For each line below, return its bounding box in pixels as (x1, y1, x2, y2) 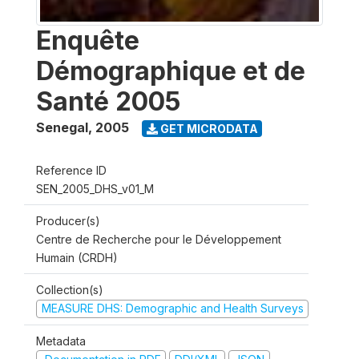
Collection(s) (36, 283, 103, 296)
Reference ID (36, 163, 107, 177)
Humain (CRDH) (36, 251, 118, 264)
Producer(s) (36, 214, 100, 228)
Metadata (36, 333, 86, 348)
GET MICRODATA (157, 121, 258, 135)
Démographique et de (36, 55, 305, 87)
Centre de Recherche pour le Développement (36, 232, 281, 246)
